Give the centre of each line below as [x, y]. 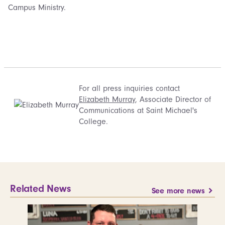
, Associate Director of [173, 99]
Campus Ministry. [37, 7]
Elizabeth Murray [107, 99]
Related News [40, 188]
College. [93, 121]
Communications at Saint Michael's [138, 110]
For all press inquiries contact [129, 88]
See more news [178, 191]
